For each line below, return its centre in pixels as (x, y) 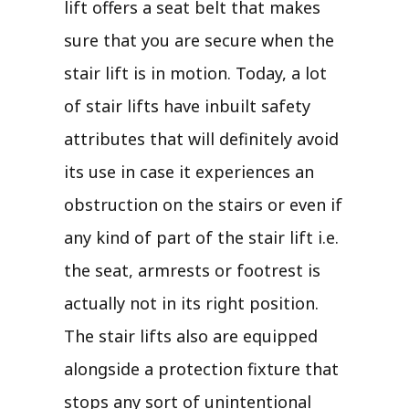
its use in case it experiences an (189, 171)
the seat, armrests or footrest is (192, 270)
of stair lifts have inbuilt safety (187, 105)
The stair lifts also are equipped (191, 336)
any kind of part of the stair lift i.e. (201, 237)
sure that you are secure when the (199, 40)
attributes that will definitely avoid (201, 138)
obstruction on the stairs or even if (203, 204)
